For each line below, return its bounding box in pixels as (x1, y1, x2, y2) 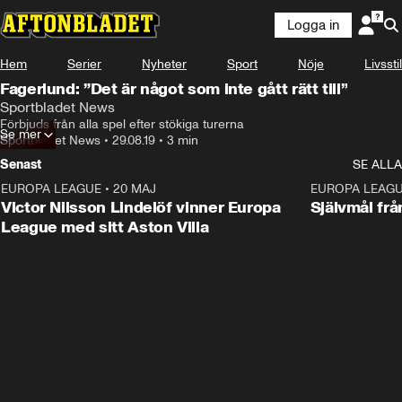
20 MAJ (113, 181, 156, 197)
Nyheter (142, 57, 187, 72)
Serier (67, 57, 101, 72)
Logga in (287, 17, 339, 33)
